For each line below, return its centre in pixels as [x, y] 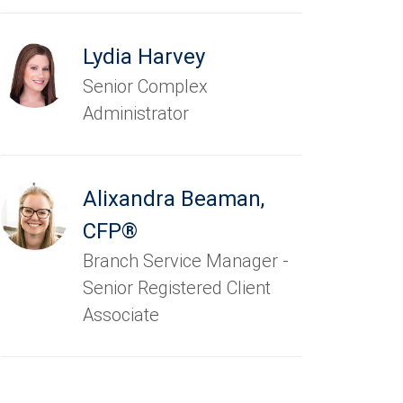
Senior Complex [146, 86]
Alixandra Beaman [172, 199]
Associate [121, 315]
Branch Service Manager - [186, 261]
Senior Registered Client [177, 288]
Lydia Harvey [144, 57]
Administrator [136, 113]
